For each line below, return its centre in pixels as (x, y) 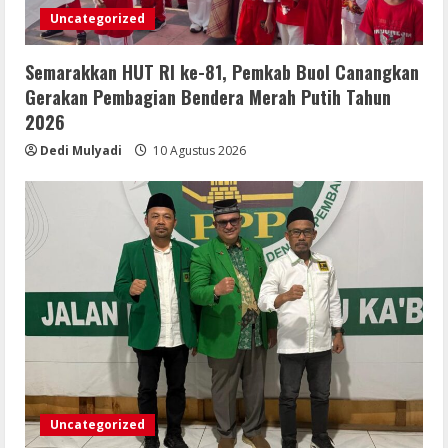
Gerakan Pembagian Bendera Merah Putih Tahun (208, 96)
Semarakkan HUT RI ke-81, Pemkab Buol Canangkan (222, 71)
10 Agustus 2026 (198, 150)
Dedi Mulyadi (81, 150)
